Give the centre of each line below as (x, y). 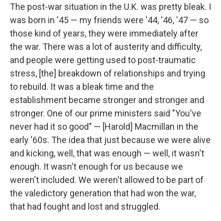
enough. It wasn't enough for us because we (96, 166)
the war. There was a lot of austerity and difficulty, (106, 46)
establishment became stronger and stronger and (107, 100)
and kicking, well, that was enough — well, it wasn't (107, 153)
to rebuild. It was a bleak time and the (82, 86)
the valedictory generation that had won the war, (103, 193)
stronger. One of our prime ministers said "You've (106, 113)
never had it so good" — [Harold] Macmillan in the (104, 126)
